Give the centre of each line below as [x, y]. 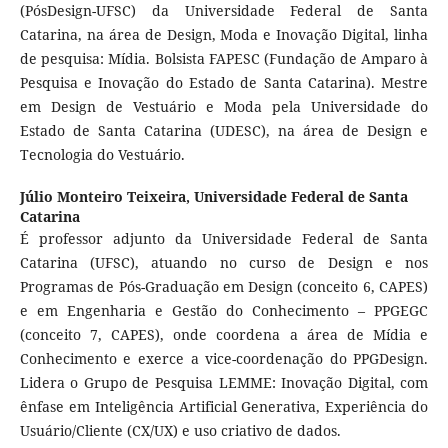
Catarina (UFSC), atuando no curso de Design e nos [224, 263]
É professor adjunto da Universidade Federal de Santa [224, 239]
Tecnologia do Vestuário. [102, 155]
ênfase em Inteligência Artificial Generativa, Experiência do [224, 407]
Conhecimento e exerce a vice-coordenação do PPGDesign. [224, 359]
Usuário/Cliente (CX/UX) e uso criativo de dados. [180, 431]
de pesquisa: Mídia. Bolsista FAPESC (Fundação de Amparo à [224, 59]
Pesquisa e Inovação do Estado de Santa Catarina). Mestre [224, 83]
